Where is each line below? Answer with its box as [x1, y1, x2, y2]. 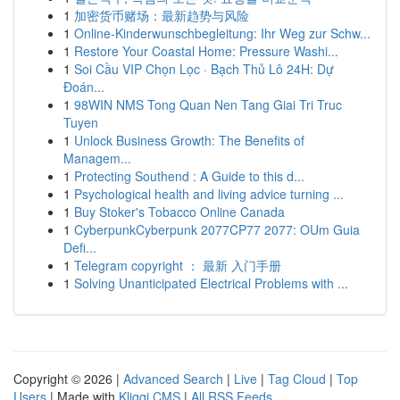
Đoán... [63, 78, 104, 96]
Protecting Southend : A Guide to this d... [74, 167, 304, 185]
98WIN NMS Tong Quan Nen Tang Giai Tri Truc [74, 96, 342, 113]
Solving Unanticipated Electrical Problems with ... [74, 274, 348, 292]
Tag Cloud [268, 370, 326, 387]
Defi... [63, 238, 96, 256]
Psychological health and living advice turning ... [74, 185, 344, 203]
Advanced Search [123, 370, 223, 387]
